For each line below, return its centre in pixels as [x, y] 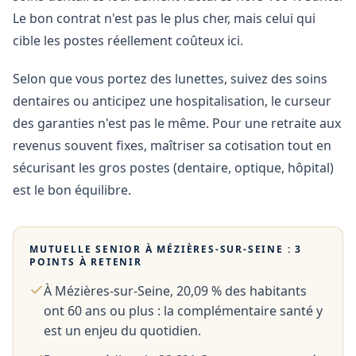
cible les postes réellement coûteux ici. [128, 41]
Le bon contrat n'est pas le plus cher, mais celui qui [164, 18]
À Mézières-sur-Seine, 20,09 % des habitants [175, 291]
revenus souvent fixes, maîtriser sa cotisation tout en [172, 145]
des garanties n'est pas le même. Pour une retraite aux [177, 123]
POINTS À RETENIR [86, 262]
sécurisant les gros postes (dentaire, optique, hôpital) [173, 168]
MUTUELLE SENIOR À [93, 249]
